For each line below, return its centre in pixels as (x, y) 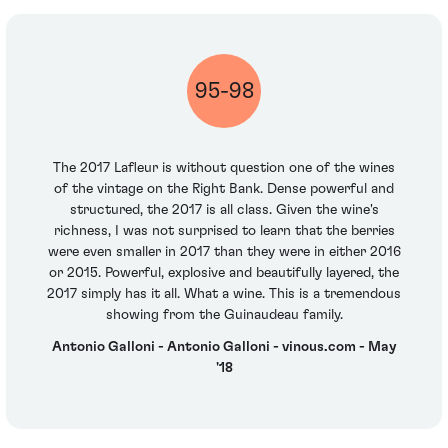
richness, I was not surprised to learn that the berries (224, 231)
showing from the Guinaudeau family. (224, 315)
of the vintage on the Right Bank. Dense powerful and (224, 189)
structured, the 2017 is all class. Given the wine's (224, 210)
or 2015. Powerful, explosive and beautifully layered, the (224, 273)
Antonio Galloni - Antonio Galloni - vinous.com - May (224, 346)
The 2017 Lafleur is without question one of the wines (224, 168)
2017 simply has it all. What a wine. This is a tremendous (224, 294)
